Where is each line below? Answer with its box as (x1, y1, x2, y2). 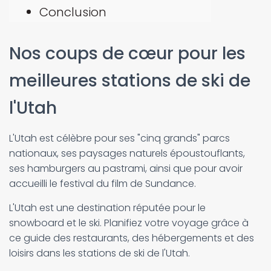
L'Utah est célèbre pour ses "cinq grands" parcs (9, 131, 230, 145)
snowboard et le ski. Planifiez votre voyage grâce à (9, 216, 249, 230)
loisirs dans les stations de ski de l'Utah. (9, 246, 190, 260)
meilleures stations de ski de (9, 69, 250, 93)
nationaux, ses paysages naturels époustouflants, (9, 146, 245, 160)
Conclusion (39, 4, 106, 21)
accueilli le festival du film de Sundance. (9, 177, 196, 191)
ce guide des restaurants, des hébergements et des (9, 231, 254, 245)
